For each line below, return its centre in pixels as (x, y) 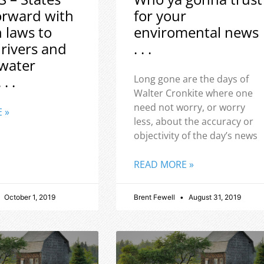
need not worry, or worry (189, 108)
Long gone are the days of (191, 79)
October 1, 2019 (29, 197)
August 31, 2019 (214, 197)
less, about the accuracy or (193, 122)
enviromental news (196, 32)
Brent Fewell (155, 197)
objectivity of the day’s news (195, 136)
